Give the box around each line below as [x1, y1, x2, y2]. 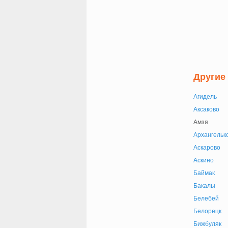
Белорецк [193, 208, 221, 215]
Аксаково [193, 106, 219, 113]
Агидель [193, 93, 217, 100]
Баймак [193, 169, 215, 177]
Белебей [193, 195, 219, 202]
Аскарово [193, 144, 220, 151]
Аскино [193, 157, 214, 164]
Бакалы [193, 182, 215, 189]
